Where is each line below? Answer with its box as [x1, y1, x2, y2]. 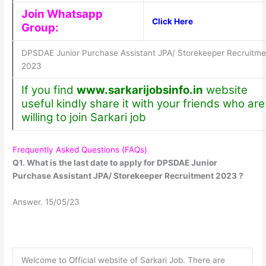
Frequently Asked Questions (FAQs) [12, 144, 148, 154]
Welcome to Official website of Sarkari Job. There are [21, 255, 225, 265]
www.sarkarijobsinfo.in [76, 83, 203, 97]
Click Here [151, 17, 193, 27]
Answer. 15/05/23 [12, 197, 80, 207]
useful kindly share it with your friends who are [21, 97, 265, 111]
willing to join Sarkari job [21, 110, 146, 125]
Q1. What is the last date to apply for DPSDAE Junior [12, 157, 218, 167]
